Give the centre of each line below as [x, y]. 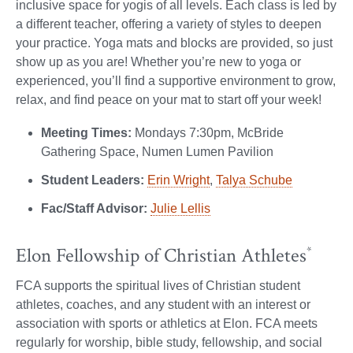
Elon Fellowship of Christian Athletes [161, 256]
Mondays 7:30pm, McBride [208, 132]
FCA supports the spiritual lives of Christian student [158, 286]
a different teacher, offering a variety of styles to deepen [169, 24]
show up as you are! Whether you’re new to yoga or [158, 61]
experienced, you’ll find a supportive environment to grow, [176, 80]
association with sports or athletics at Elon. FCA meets [167, 324]
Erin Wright [178, 180]
